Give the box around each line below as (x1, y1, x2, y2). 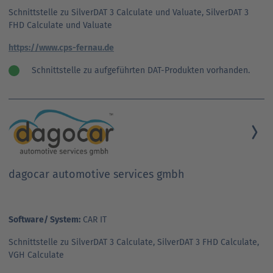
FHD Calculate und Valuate (9, 19, 112, 30)
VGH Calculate (9, 249, 64, 260)
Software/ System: (9, 214, 80, 225)
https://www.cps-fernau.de (9, 42, 114, 53)
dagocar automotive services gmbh (9, 167, 185, 181)
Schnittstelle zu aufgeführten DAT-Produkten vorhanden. (32, 65, 250, 76)
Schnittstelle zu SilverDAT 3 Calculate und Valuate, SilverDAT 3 (9, 7, 249, 18)
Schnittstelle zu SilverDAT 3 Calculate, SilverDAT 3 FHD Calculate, (9, 236, 259, 247)
